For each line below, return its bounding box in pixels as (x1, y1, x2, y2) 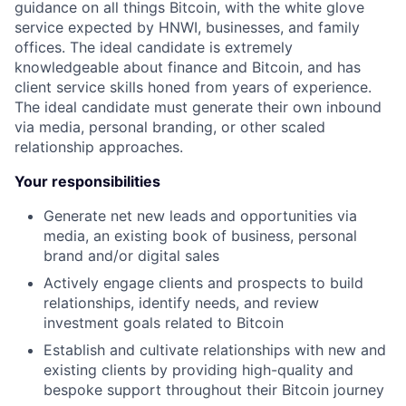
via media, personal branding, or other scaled (14, 118, 325, 136)
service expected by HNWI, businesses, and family (14, 18, 360, 36)
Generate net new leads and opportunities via (43, 207, 357, 225)
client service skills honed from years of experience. (14, 78, 372, 96)
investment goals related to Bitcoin (43, 314, 284, 332)
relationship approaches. (14, 138, 183, 156)
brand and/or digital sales (43, 246, 219, 265)
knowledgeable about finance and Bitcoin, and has (14, 58, 361, 76)
